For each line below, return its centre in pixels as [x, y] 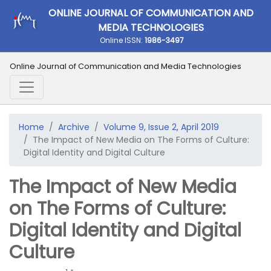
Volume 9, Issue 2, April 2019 [161, 127]
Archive [74, 127]
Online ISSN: [122, 40]
